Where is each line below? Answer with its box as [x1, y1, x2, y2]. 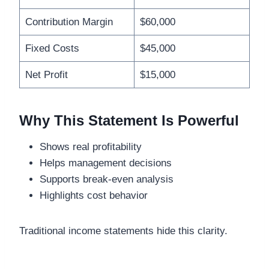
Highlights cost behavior [40, 190, 148, 202]
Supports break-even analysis [40, 174, 174, 186]
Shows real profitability [40, 141, 142, 153]
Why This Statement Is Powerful [19, 112, 239, 129]
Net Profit [25, 69, 68, 81]
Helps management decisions [40, 157, 172, 169]
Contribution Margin [25, 16, 113, 28]
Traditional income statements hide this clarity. [19, 225, 228, 237]
